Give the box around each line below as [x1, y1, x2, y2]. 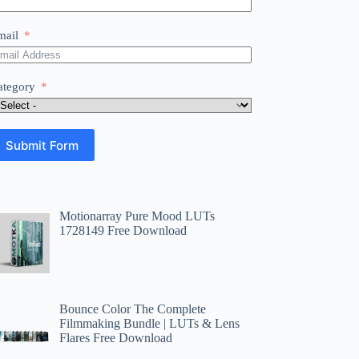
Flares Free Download [59, 330, 173, 345]
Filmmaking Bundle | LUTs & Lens [59, 316, 240, 330]
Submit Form [6, 137, 79, 153]
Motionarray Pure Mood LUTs [59, 209, 216, 223]
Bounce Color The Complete [59, 301, 207, 316]
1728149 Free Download [59, 224, 188, 237]
